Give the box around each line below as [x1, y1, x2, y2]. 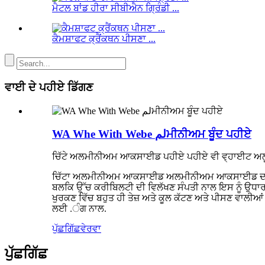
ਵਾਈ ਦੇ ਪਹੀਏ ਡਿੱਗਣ [5, 81, 93, 94]
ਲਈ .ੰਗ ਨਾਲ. [52, 203, 106, 214]
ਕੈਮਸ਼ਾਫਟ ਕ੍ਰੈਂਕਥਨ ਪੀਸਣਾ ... [52, 34, 156, 44]
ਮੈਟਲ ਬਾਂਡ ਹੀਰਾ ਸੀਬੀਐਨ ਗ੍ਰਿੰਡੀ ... [52, 3, 179, 14]
